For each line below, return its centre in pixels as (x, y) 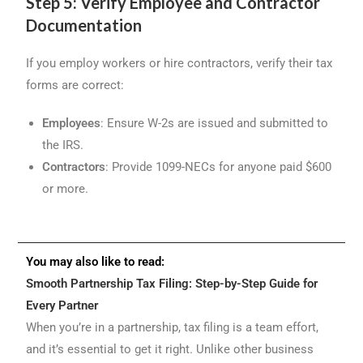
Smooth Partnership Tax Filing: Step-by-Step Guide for (172, 284)
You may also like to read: (96, 262)
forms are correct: (75, 85)
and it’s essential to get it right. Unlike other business (170, 350)
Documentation (84, 26)
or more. (66, 189)
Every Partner (62, 306)
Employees (72, 124)
